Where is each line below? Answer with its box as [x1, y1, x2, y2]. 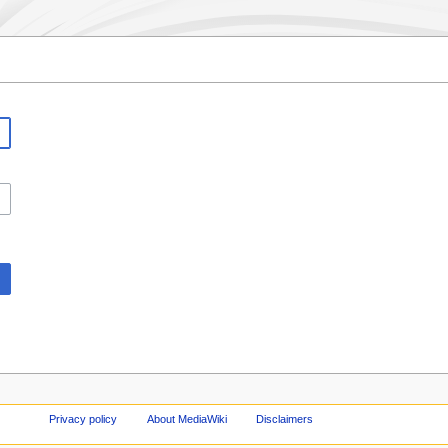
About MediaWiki [146, 412, 227, 425]
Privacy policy [48, 412, 117, 425]
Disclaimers [256, 412, 314, 425]
